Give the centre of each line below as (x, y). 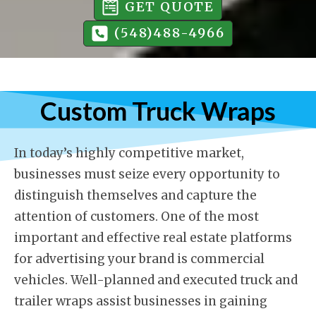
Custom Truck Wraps (158, 110)
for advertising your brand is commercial (139, 259)
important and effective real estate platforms (153, 237)
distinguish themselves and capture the (135, 195)
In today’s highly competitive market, (129, 153)
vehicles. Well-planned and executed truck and (156, 280)
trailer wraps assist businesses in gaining (141, 301)
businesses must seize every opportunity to (147, 174)
